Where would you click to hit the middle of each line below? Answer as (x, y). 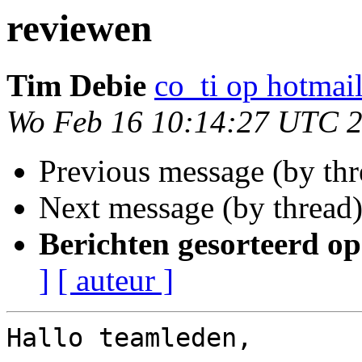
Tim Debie (76, 86)
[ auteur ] (116, 280)
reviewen (79, 28)
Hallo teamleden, (129, 338)
